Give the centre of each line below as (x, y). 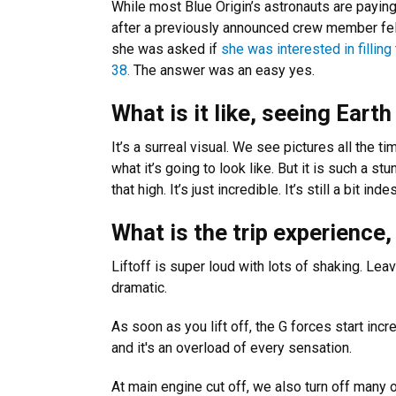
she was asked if (166, 49)
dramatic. (141, 288)
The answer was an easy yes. (224, 70)
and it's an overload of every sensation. (233, 348)
